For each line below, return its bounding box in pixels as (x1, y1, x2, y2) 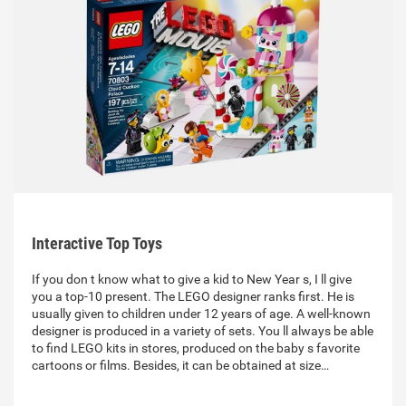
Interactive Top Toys (32, 234, 162, 254)
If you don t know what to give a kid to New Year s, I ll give (32, 272, 352, 287)
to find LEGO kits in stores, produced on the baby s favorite (32, 341, 360, 356)
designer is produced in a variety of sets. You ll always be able (32, 324, 373, 339)
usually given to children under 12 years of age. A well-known (32, 306, 371, 322)
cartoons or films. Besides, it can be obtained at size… (32, 358, 329, 373)
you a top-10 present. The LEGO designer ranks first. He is (32, 289, 354, 304)
